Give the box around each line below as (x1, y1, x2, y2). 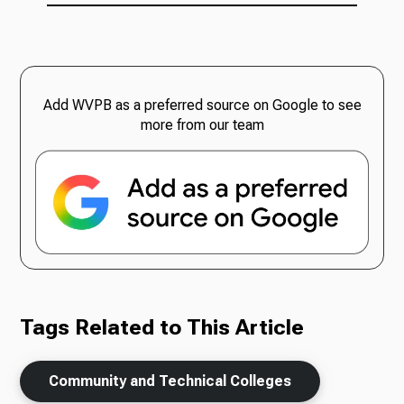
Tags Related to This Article (20, 315, 305, 341)
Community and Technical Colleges (49, 372, 292, 390)
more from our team (140, 115, 264, 133)
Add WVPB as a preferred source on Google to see (42, 96, 362, 114)
